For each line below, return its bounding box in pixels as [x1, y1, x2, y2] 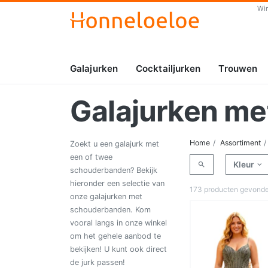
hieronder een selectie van [70, 179, 165, 188]
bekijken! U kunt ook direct [70, 245, 167, 254]
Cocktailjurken [136, 63, 201, 75]
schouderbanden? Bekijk [70, 166, 157, 175]
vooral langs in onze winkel [70, 218, 167, 228]
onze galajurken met [70, 192, 142, 202]
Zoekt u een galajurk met [70, 139, 159, 149]
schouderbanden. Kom [70, 205, 151, 215]
